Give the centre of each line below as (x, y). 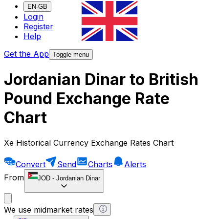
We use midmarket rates (49, 209)
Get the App (26, 54)
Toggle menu (71, 55)
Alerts (135, 164)
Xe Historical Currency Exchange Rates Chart (89, 142)
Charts (100, 164)
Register (38, 27)
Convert (31, 164)
